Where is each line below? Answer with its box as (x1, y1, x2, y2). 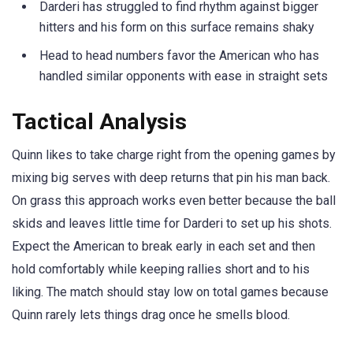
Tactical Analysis (12, 109, 187, 136)
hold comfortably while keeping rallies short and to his (12, 262, 310, 277)
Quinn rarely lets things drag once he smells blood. (12, 307, 290, 323)
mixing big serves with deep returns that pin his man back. (12, 170, 330, 186)
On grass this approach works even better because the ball (12, 193, 336, 209)
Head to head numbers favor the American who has (39, 48, 319, 64)
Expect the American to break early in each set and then (12, 239, 315, 255)
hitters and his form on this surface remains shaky (39, 20, 314, 35)
